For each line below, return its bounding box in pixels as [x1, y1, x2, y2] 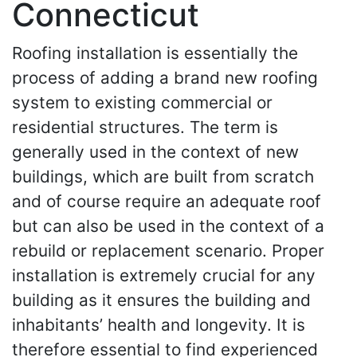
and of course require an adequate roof [12, 191, 321, 211]
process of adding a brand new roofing [12, 68, 318, 88]
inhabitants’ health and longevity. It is [12, 315, 305, 335]
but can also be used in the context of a [12, 216, 324, 236]
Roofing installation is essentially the [12, 43, 298, 63]
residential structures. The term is [12, 117, 278, 137]
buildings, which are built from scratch [12, 167, 314, 186]
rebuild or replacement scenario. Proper [12, 241, 324, 261]
